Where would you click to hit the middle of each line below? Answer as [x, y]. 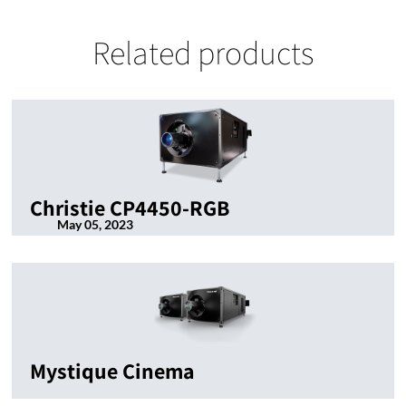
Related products [203, 53]
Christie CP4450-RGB [130, 208]
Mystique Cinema [112, 371]
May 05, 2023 [95, 225]
